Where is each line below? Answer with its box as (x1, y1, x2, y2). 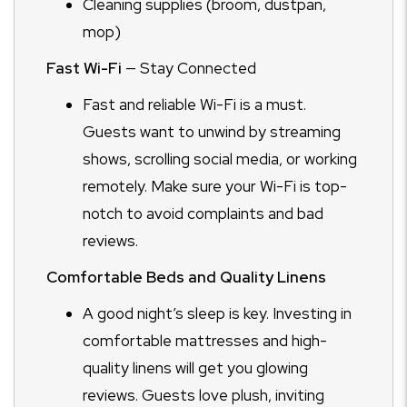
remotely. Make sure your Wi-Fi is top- (83, 176, 347, 196)
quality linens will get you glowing (83, 358, 308, 378)
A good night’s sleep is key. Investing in (83, 303, 352, 323)
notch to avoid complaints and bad (83, 203, 323, 223)
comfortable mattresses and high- (83, 331, 327, 351)
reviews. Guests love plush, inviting (83, 385, 324, 405)
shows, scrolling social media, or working (83, 149, 357, 169)
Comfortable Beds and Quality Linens (46, 267, 326, 287)
